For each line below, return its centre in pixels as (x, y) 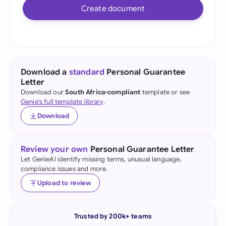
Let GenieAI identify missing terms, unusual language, (101, 159)
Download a (45, 72)
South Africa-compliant (103, 92)
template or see (165, 92)
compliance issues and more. (64, 169)
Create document (113, 8)
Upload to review (64, 183)
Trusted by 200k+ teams (113, 216)
